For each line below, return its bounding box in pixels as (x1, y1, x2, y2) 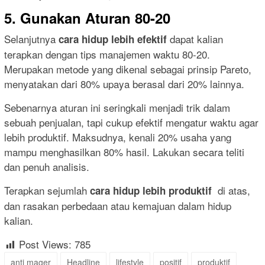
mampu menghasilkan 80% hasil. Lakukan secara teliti (4, 144, 244, 160)
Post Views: (19, 237, 72, 252)
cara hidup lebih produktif (90, 183, 215, 198)
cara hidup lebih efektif (59, 32, 167, 47)
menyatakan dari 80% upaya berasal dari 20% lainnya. (4, 76, 244, 92)
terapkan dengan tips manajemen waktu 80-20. (4, 47, 210, 62)
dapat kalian (167, 31, 223, 47)
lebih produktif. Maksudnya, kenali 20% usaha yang (4, 130, 231, 145)
